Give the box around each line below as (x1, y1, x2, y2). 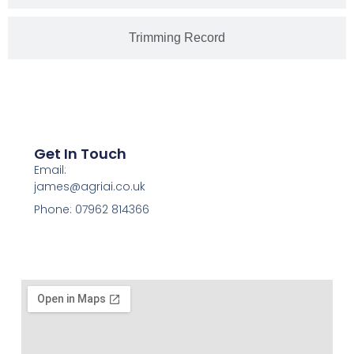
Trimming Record (129, 30, 225, 44)
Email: (33, 161, 66, 178)
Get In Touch (33, 143, 126, 164)
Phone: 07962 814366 (33, 201, 149, 217)
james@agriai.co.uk (33, 178, 145, 194)
